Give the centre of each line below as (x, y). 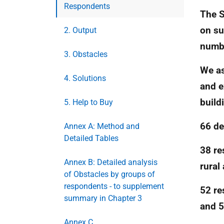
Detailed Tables (91, 138)
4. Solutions (85, 78)
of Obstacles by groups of (109, 174)
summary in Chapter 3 (103, 198)
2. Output (80, 30)
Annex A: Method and (102, 126)
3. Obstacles (86, 54)
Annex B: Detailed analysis (111, 162)
